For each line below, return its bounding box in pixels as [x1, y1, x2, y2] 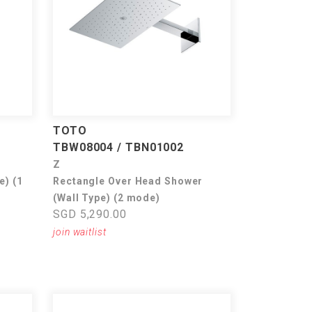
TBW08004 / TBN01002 [53, 141, 185, 154]
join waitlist [53, 226, 107, 237]
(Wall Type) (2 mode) [53, 192, 160, 203]
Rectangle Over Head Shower [53, 175, 203, 187]
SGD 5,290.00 [53, 208, 127, 221]
